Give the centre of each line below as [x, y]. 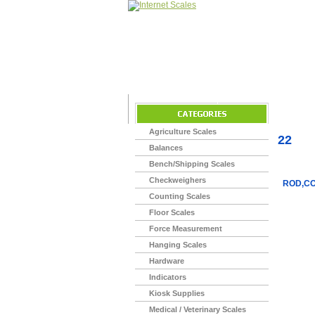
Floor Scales [172, 212]
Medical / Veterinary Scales [198, 309]
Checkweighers [178, 180]
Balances [166, 148]
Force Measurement [186, 229]
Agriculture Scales [183, 131]
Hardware [167, 261]
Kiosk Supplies [177, 293]
